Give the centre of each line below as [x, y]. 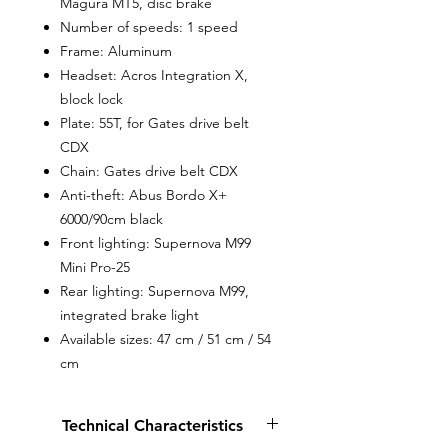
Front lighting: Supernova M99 [155, 243]
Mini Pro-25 [95, 267]
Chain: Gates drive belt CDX [149, 171]
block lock [91, 99]
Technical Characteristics [152, 426]
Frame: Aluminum [116, 51]
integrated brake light [129, 315]
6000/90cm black [111, 219]
